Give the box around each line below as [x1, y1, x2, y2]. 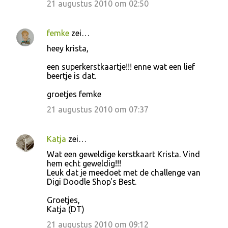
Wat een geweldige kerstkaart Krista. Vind [47, 150, 200, 159]
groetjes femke [47, 90, 101, 99]
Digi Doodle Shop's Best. [47, 177, 136, 186]
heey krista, [47, 44, 89, 53]
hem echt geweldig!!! [47, 159, 121, 168]
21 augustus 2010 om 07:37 [47, 105, 149, 114]
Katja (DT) [47, 205, 84, 214]
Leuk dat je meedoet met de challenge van [47, 168, 201, 177]
